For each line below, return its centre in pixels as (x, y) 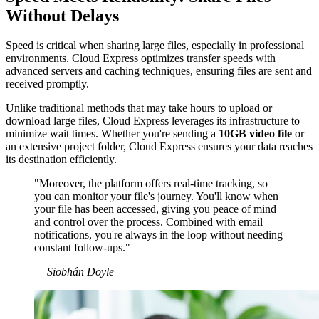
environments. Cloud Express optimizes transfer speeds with (141, 58)
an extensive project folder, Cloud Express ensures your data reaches (159, 147)
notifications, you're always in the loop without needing (158, 235)
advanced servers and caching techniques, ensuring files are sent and (159, 71)
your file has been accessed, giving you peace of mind (155, 209)
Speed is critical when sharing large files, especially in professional (155, 46)
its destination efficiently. (61, 159)
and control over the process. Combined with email (148, 222)
